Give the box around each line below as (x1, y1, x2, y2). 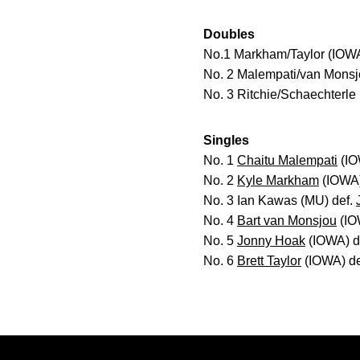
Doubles (203, 27, 255, 41)
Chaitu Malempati (237, 153, 337, 167)
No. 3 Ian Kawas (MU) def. (203, 194, 356, 207)
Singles (203, 133, 249, 147)
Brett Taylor (237, 254, 301, 268)
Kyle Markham (237, 174, 319, 187)
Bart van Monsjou (237, 214, 337, 227)
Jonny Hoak (237, 234, 305, 247)
